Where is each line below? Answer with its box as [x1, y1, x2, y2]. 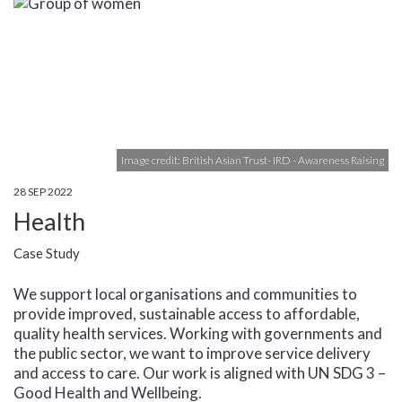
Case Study [13, 245, 80, 261]
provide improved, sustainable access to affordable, [13, 304, 360, 323]
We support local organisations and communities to [13, 284, 357, 303]
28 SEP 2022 [13, 185, 73, 198]
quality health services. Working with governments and [13, 324, 382, 343]
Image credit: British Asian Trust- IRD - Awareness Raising [121, 153, 384, 167]
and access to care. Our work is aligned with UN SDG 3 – [13, 363, 386, 382]
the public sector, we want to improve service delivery [13, 344, 371, 363]
